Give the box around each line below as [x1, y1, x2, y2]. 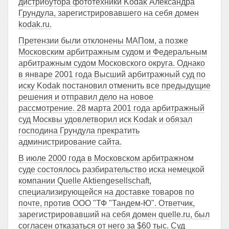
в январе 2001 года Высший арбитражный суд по [18, 70, 205, 79]
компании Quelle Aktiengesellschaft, [18, 176, 151, 185]
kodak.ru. [18, 20, 52, 29]
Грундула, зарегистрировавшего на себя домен [18, 9, 199, 17]
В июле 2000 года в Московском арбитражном [18, 154, 194, 163]
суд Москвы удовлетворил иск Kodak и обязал [18, 115, 192, 124]
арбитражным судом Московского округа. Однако [18, 59, 205, 67]
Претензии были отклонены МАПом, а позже [18, 36, 188, 45]
